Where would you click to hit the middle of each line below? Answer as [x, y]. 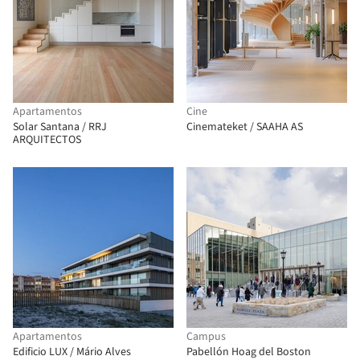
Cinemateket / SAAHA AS [245, 127]
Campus [206, 337]
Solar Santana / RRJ [60, 127]
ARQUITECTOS [47, 140]
